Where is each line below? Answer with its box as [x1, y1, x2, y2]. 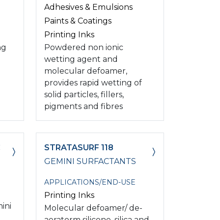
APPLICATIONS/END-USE [44, 177, 136, 187]
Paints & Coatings [44, 16, 111, 26]
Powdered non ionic [44, 42, 123, 52]
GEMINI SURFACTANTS [44, 156, 136, 166]
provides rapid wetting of [44, 78, 142, 87]
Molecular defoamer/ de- [44, 203, 142, 213]
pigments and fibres [44, 101, 123, 111]
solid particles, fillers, [44, 89, 124, 99]
